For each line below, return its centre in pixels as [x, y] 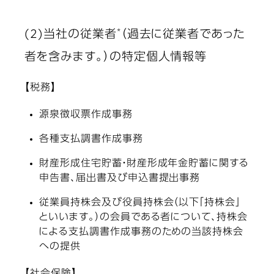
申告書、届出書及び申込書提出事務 [120, 179]
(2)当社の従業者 [71, 35]
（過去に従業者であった [183, 35]
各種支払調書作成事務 [91, 140]
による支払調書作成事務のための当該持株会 [142, 233]
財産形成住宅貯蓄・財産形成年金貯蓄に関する [144, 164]
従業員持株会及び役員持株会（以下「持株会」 [140, 203]
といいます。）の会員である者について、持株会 [144, 218]
